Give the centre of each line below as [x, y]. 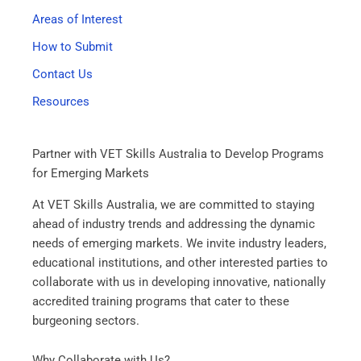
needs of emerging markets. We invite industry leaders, [179, 243]
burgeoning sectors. [86, 320]
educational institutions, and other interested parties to [180, 262]
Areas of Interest [77, 19]
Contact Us [62, 74]
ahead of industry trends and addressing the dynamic [174, 224]
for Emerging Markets [91, 174]
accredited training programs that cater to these [161, 301]
